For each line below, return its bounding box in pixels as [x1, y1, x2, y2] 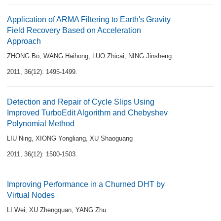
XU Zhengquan [29, 206, 72, 214]
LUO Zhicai [92, 52, 124, 60]
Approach [7, 37, 41, 45]
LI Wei [7, 206, 25, 214]
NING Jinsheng [128, 52, 172, 60]
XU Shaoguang [90, 135, 133, 142]
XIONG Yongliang [36, 135, 86, 142]
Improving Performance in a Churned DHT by [7, 180, 165, 188]
